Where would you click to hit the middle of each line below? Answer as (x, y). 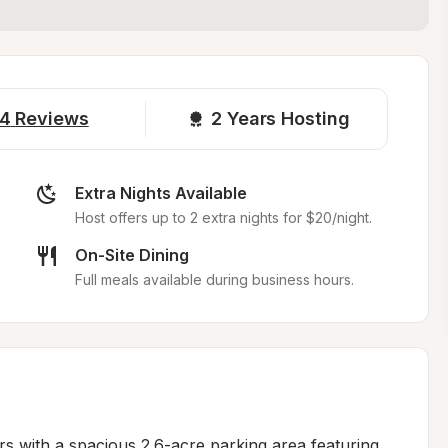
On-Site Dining (131, 255)
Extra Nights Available (160, 193)
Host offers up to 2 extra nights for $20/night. (223, 217)
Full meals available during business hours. (214, 279)
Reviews (52, 118)
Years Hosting (288, 118)
